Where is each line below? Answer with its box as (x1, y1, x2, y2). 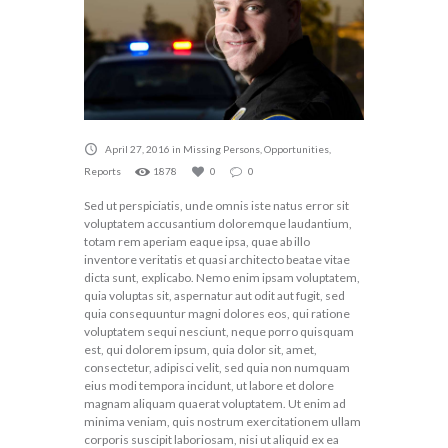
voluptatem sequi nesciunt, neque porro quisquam (84, 324, 354, 340)
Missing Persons (183, 143, 260, 156)
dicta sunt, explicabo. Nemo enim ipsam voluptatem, (84, 270, 360, 286)
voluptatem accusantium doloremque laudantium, (84, 216, 352, 232)
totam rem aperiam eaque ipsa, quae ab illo (84, 234, 310, 250)
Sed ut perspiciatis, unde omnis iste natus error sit (84, 198, 349, 214)
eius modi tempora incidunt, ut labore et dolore (84, 378, 334, 394)
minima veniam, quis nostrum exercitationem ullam (84, 414, 361, 430)
